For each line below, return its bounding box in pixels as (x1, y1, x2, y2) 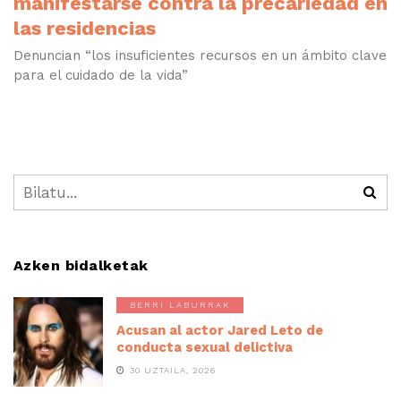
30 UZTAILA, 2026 (130, 365, 216, 376)
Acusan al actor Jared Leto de (116, 322, 323, 339)
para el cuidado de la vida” (13, 67, 188, 84)
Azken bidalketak (13, 257, 149, 275)
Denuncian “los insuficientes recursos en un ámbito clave (13, 47, 387, 64)
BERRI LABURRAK (130, 300, 230, 311)
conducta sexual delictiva (116, 339, 293, 356)
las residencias (13, 17, 156, 40)
